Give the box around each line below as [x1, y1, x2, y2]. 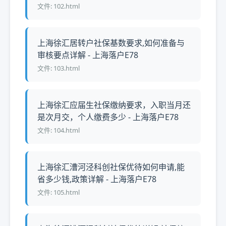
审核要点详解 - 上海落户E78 [37, 49, 138, 61]
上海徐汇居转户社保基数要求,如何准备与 [37, 37, 185, 48]
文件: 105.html [37, 188, 80, 197]
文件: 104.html [37, 126, 80, 135]
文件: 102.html [37, 2, 80, 11]
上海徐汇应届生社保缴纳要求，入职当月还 [37, 99, 191, 110]
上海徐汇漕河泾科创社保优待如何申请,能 [37, 161, 185, 173]
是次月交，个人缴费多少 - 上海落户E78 [37, 111, 179, 123]
